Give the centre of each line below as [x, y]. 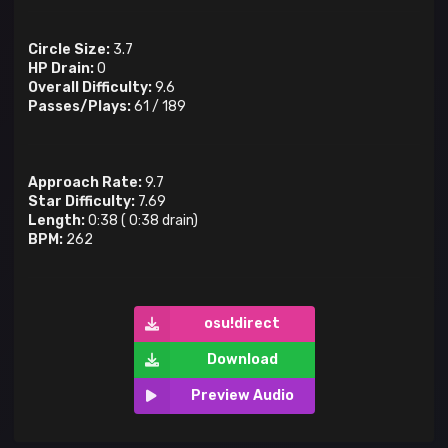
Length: [56, 221]
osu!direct [242, 324]
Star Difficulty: [81, 202]
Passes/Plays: [79, 107]
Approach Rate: [85, 183]
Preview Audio [242, 396]
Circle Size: [69, 50]
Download [242, 360]
